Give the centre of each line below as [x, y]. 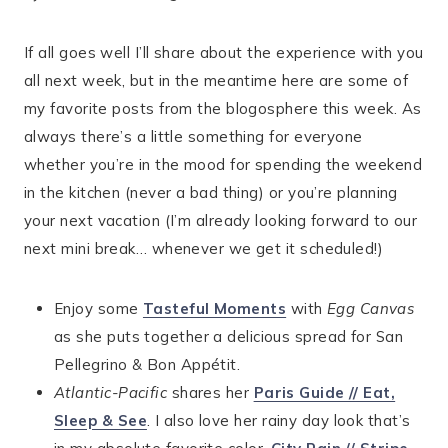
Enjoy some [98, 308]
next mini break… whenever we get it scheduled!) [204, 248]
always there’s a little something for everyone [193, 136]
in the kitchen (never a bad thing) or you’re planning [211, 192]
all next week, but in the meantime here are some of [216, 80]
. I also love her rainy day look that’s [278, 420]
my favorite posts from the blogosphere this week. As [223, 108]
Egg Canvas [370, 308]
